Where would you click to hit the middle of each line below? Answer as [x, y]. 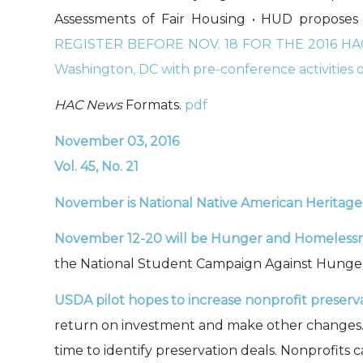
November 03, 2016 [117, 141]
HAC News [88, 105]
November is [96, 203]
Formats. [154, 105]
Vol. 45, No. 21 [96, 166]
